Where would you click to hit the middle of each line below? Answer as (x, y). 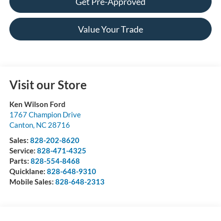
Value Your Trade (110, 29)
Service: (23, 150)
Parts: (20, 161)
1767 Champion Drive (45, 114)
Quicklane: (28, 171)
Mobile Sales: (32, 181)
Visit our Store (48, 84)
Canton (21, 125)
